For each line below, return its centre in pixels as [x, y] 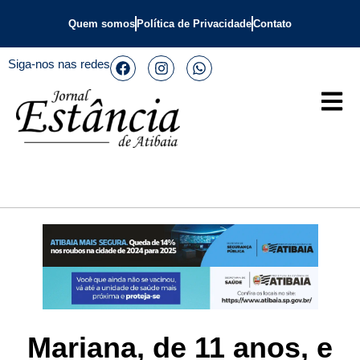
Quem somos [102, 24]
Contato [272, 24]
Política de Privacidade [194, 24]
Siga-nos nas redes [59, 64]
